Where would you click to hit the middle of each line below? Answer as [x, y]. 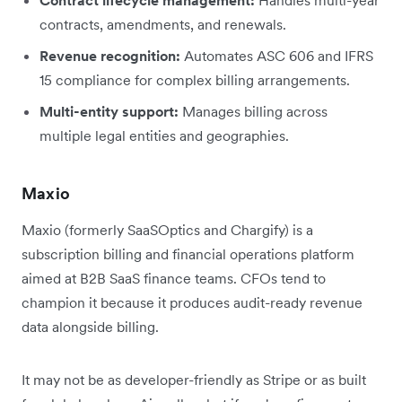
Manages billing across [253, 111]
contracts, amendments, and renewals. [163, 24]
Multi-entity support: [109, 111]
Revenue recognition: [110, 55]
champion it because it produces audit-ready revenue [192, 302]
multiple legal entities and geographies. [164, 135]
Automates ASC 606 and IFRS [277, 55]
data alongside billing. [90, 326]
